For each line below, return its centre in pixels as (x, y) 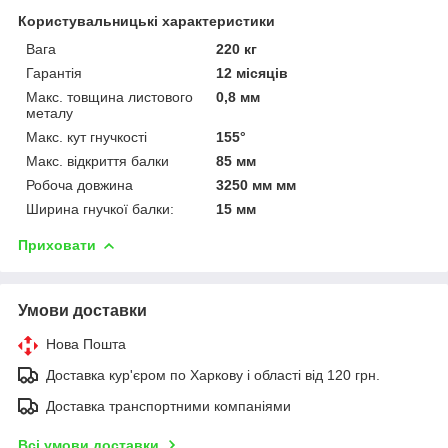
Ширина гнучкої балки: (100, 208)
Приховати (57, 244)
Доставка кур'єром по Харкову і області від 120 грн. (213, 374)
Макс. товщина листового (109, 96)
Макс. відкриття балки (97, 160)
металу (49, 112)
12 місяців (252, 72)
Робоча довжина (79, 184)
